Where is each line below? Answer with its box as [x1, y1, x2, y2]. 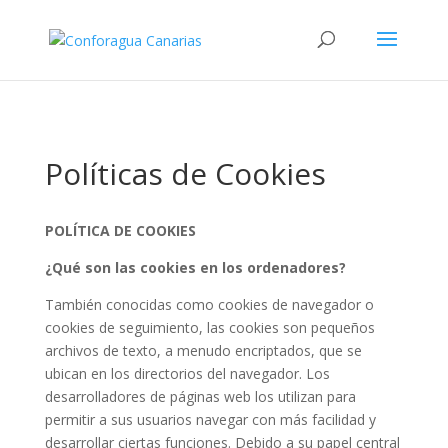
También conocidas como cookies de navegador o [44, 295, 374, 314]
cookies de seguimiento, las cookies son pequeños [44, 318, 375, 337]
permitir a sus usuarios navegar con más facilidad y [44, 410, 376, 429]
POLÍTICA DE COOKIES [44, 221, 196, 240]
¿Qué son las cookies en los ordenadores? [44, 258, 346, 277]
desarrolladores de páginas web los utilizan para [44, 387, 356, 406]
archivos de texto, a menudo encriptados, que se [44, 341, 362, 360]
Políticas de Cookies [44, 153, 326, 194]
